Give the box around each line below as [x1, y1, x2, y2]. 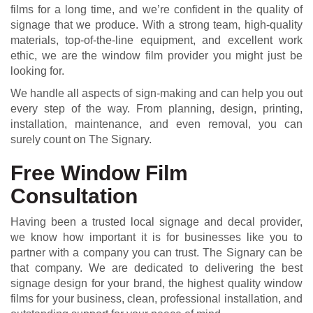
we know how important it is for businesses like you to [10, 231, 303, 244]
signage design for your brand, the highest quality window [10, 277, 303, 290]
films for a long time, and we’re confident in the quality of [10, 3, 303, 16]
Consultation [10, 184, 138, 208]
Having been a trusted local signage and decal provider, [10, 216, 303, 228]
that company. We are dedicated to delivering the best [10, 262, 303, 275]
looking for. [10, 65, 64, 78]
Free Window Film [10, 161, 188, 185]
